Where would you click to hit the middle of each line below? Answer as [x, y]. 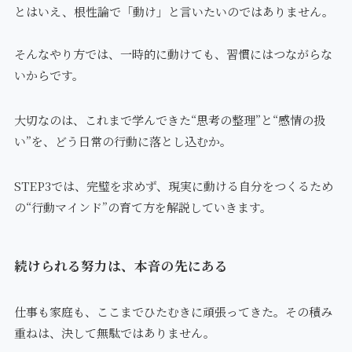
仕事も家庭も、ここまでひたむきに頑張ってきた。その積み [173, 311]
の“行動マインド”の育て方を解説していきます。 [143, 207]
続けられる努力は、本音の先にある [121, 265]
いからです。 [49, 75]
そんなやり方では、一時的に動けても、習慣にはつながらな [173, 54]
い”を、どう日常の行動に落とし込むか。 [123, 141]
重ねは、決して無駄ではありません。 [114, 332]
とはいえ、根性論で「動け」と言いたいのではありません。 [174, 12]
